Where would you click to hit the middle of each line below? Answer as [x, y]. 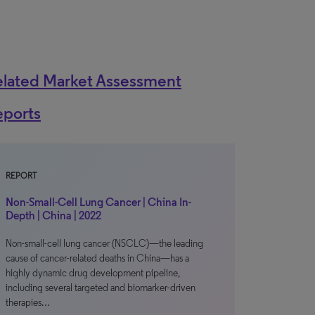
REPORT [21, 176]
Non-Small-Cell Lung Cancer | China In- [98, 202]
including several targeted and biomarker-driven [101, 288]
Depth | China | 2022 [53, 216]
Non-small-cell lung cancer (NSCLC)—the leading [104, 244]
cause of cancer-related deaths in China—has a [97, 258]
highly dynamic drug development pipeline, [93, 273]
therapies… [28, 303]
